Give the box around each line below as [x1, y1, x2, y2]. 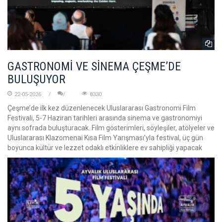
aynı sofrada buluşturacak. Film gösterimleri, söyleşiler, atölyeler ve [7, 124, 215, 132]
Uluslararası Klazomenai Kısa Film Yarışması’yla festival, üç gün [7, 134, 203, 142]
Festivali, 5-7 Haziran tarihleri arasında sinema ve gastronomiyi [7, 114, 202, 122]
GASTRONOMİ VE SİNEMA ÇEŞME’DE [7, 59, 181, 74]
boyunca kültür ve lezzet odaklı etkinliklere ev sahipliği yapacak [7, 144, 202, 152]
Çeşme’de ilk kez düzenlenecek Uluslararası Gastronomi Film [7, 104, 196, 112]
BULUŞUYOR [7, 72, 65, 87]
